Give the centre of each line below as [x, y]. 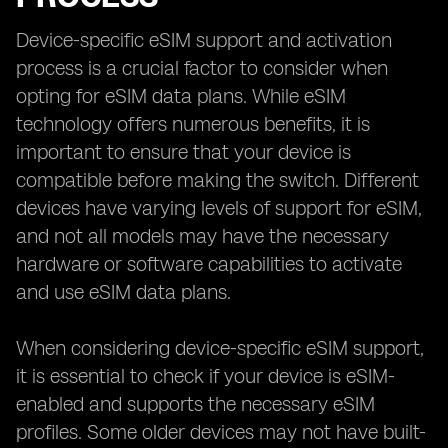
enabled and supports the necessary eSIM [195, 404]
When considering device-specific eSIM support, [220, 348]
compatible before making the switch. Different [217, 180]
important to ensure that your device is [183, 152]
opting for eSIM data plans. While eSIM [181, 96]
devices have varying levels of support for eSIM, [219, 208]
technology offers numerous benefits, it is [193, 124]
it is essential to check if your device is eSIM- [205, 376]
